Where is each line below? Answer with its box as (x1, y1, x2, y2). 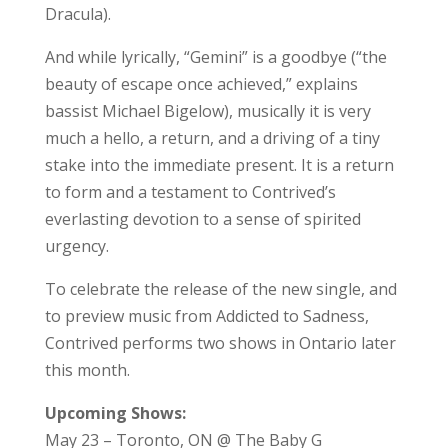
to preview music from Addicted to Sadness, (44, 304, 369, 327)
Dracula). (44, 2, 111, 25)
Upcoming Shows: (44, 401, 186, 424)
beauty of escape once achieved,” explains (44, 72, 358, 95)
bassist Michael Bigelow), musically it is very (44, 99, 371, 122)
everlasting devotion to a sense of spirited (44, 207, 361, 230)
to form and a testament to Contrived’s (44, 180, 336, 203)
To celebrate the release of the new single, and (44, 277, 397, 300)
